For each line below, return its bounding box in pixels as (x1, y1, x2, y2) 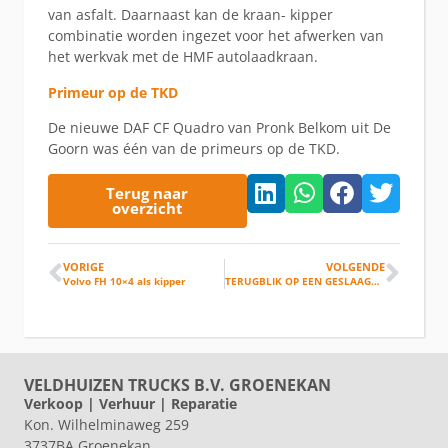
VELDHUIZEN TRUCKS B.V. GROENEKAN (24, 373, 331, 396)
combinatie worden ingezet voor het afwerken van (48, 26, 384, 46)
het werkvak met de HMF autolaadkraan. (48, 47, 318, 67)
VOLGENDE (326, 258, 385, 274)
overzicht (111, 197, 183, 218)
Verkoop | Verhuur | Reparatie (24, 393, 237, 413)
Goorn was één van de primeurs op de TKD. (48, 139, 340, 159)
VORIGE (63, 258, 104, 274)
